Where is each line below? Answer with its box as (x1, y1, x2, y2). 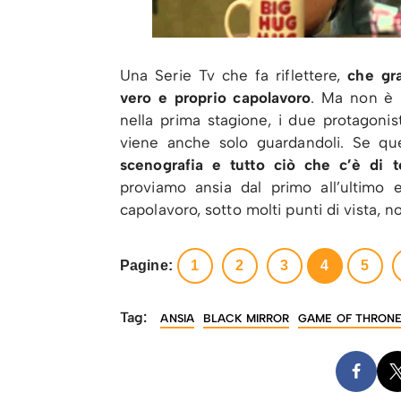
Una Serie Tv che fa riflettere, (120, 65, 341, 84)
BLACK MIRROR (202, 311, 290, 325)
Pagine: (120, 258, 173, 274)
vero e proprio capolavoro (120, 88, 311, 107)
